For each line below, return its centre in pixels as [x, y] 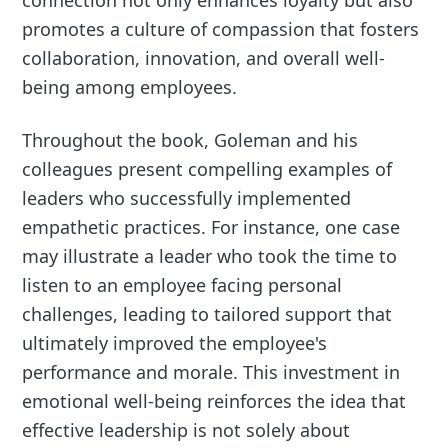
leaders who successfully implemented [187, 198]
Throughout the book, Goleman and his [190, 140]
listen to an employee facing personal [182, 285]
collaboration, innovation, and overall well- [204, 58]
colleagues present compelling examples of [207, 169]
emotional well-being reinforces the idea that [214, 401]
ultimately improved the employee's [175, 343]
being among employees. [130, 87]
